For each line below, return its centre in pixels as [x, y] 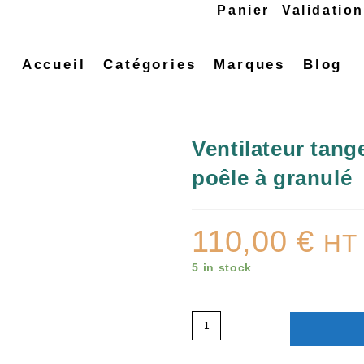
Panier [243, 10]
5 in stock [222, 267]
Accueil [54, 65]
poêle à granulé [272, 178]
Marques [250, 65]
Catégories [150, 65]
